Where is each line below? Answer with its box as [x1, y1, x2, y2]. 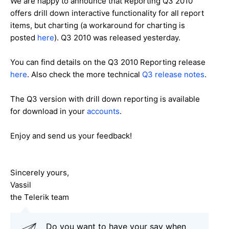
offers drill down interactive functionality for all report [10, 8, 204, 18]
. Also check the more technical [27, 69, 142, 79]
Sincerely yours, [10, 167, 69, 177]
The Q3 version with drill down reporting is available [10, 94, 200, 104]
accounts [87, 106, 120, 116]
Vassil [10, 179, 31, 190]
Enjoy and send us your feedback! [10, 130, 132, 141]
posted [10, 32, 37, 42]
